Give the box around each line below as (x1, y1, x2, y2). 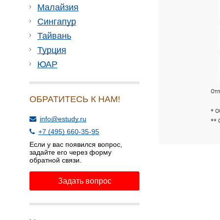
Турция (37, 45, 66, 55)
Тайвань (37, 31, 71, 41)
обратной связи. (29, 156, 82, 164)
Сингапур (37, 17, 76, 27)
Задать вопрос (57, 176, 111, 185)
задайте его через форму (29, 148, 111, 156)
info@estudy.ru (40, 115, 86, 123)
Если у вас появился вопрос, (29, 140, 122, 148)
